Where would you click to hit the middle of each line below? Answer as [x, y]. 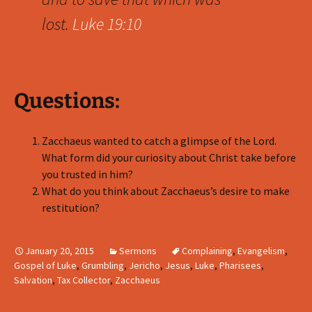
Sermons [138, 251]
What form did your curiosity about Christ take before [169, 157]
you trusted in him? [87, 174]
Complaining [207, 251]
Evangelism [261, 251]
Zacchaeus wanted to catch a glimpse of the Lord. [159, 141]
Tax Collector [84, 280]
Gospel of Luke [45, 265]
